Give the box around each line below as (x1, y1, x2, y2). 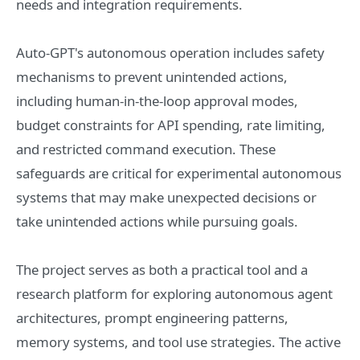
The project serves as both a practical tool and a (16, 260, 308, 279)
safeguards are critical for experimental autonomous (16, 164, 342, 182)
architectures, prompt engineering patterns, (16, 309, 288, 327)
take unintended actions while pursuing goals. (16, 212, 298, 231)
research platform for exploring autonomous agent (16, 284, 333, 303)
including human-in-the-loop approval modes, (16, 92, 298, 110)
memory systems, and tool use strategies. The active (16, 333, 341, 351)
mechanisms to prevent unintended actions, (16, 67, 288, 86)
